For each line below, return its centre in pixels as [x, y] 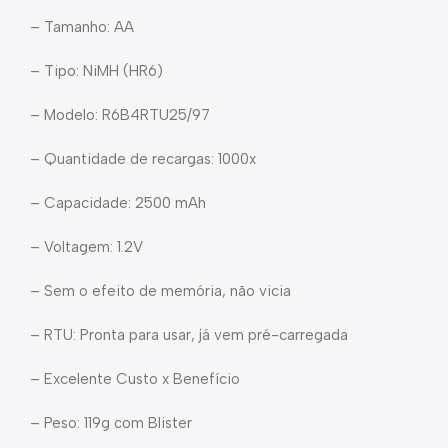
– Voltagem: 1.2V [86, 247]
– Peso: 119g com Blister [111, 423]
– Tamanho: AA [84, 27]
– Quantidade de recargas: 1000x [143, 159]
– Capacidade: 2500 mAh [118, 203]
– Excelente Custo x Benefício [135, 379]
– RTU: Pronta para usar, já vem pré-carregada [189, 335]
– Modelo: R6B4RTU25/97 [120, 115]
